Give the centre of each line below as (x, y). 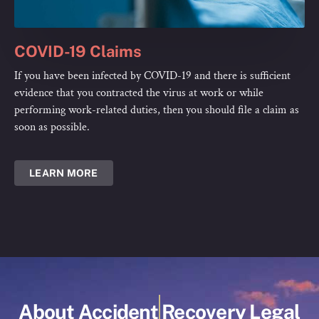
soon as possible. (52, 127)
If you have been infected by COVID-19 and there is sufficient (152, 76)
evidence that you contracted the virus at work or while (139, 93)
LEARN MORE (64, 173)
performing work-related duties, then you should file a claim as (157, 110)
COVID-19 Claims (78, 52)
